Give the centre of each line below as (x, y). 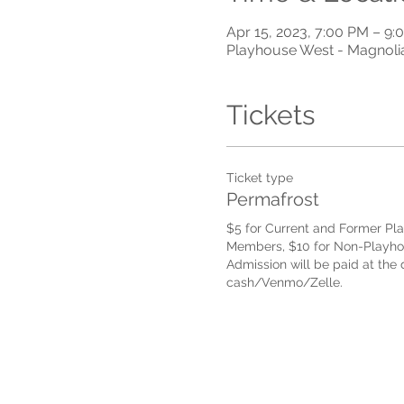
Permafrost (272, 199)
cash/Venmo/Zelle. (284, 282)
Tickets (270, 115)
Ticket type (259, 177)
